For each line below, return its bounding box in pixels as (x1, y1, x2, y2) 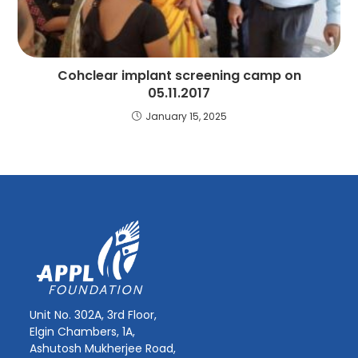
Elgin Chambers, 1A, (30, 323, 136, 340)
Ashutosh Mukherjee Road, (30, 340, 177, 356)
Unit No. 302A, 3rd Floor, (30, 306, 157, 323)
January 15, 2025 (145, 109, 227, 123)
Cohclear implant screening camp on (57, 66, 301, 85)
